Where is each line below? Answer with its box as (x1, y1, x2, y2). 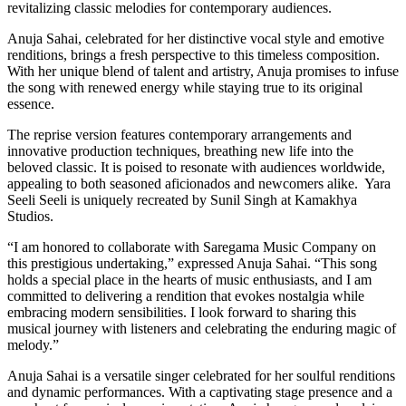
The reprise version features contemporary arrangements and (7, 126, 352, 142)
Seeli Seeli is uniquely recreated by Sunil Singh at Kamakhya (7, 191, 357, 208)
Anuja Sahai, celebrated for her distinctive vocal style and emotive (7, 30, 384, 46)
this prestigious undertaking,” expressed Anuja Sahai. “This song (7, 255, 377, 271)
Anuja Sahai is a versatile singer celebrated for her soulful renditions (7, 367, 395, 383)
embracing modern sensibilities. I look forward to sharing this (7, 304, 356, 320)
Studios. (7, 208, 53, 224)
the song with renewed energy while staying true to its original (7, 79, 362, 95)
